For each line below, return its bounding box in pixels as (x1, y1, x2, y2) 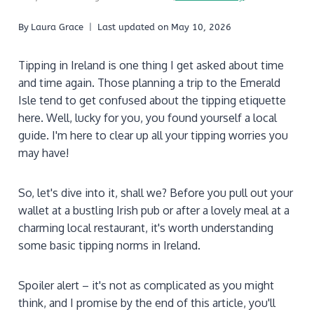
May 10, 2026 (171, 22, 232, 33)
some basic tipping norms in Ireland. (18, 238, 200, 253)
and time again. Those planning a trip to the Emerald (18, 76, 280, 90)
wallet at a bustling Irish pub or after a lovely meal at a (18, 203, 289, 218)
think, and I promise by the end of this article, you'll (18, 296, 275, 310)
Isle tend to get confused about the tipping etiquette (18, 93, 286, 108)
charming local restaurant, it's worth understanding (18, 221, 273, 235)
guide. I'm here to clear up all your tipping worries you (18, 128, 288, 143)
